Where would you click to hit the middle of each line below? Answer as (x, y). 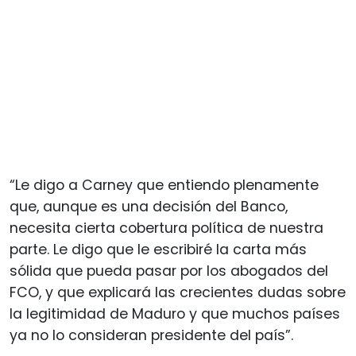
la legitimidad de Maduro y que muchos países (175, 313)
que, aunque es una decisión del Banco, (149, 206)
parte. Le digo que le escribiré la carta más (158, 249)
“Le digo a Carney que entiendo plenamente (164, 185)
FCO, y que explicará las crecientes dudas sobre (178, 292)
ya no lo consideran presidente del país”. (151, 335)
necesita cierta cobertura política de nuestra (166, 228)
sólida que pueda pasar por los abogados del (169, 271)
